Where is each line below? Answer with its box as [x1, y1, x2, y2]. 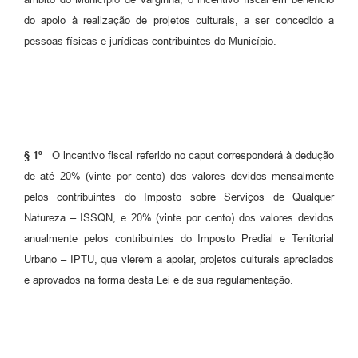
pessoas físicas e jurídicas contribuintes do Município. [24, 34, 276, 47]
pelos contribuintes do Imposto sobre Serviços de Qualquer [24, 190, 334, 203]
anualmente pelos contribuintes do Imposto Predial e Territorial [24, 232, 334, 245]
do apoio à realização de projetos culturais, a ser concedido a [24, 14, 334, 26]
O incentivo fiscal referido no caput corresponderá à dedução [49, 149, 335, 161]
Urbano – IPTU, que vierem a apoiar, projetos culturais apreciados [24, 253, 334, 265]
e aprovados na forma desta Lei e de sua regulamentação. [24, 273, 293, 286]
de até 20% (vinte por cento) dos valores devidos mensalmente [24, 169, 334, 182]
